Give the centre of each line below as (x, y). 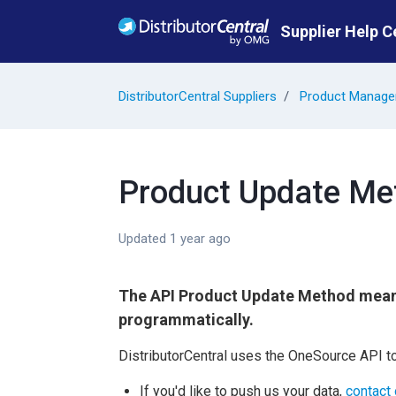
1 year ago (200, 239)
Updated (144, 239)
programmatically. (186, 320)
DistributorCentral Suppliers (198, 96)
